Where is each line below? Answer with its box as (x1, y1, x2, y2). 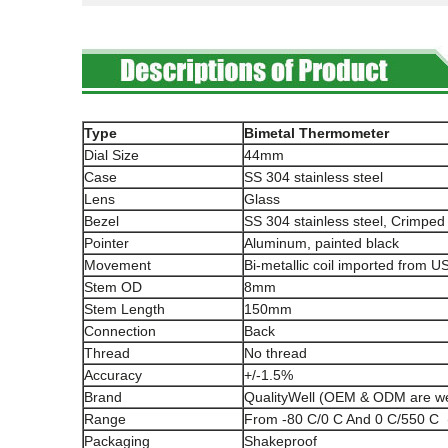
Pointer (84, 235, 129, 251)
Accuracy (84, 367, 142, 383)
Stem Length (84, 301, 165, 317)
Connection (84, 323, 156, 339)
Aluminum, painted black (244, 235, 399, 251)
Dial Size (84, 147, 139, 163)
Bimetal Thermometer (244, 125, 389, 141)
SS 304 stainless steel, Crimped (244, 213, 445, 229)
